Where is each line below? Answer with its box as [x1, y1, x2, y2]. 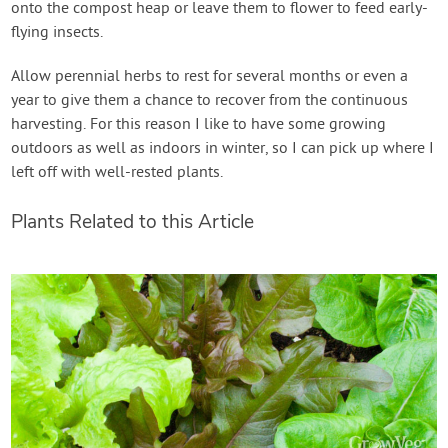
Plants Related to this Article [11, 209, 255, 236]
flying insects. [11, 23, 104, 44]
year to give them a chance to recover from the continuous [11, 91, 409, 112]
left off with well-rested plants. [11, 163, 224, 184]
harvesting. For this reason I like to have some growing [11, 115, 387, 136]
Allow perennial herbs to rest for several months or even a [11, 67, 409, 88]
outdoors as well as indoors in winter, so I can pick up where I [11, 139, 435, 160]
